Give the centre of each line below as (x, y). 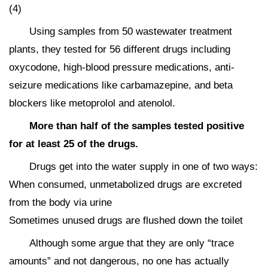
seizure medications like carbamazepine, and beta (121, 86)
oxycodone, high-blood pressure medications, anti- (122, 68)
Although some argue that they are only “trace (132, 243)
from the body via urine (60, 203)
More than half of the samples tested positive (137, 126)
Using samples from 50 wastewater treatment (131, 32)
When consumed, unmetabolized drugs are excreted (125, 185)
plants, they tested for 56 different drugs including (120, 50)
